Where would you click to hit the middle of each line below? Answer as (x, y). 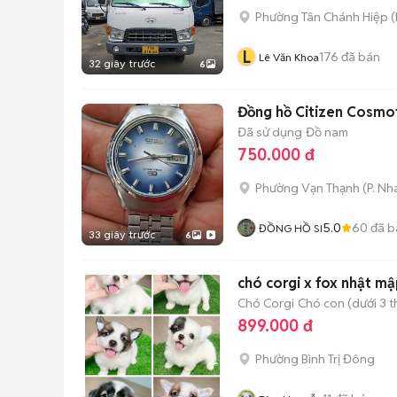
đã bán (359, 56)
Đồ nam (327, 132)
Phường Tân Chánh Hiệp (322, 17)
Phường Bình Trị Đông (315, 359)
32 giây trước (122, 63)
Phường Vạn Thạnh (307, 188)
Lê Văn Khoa (289, 57)
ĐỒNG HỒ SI (291, 228)
